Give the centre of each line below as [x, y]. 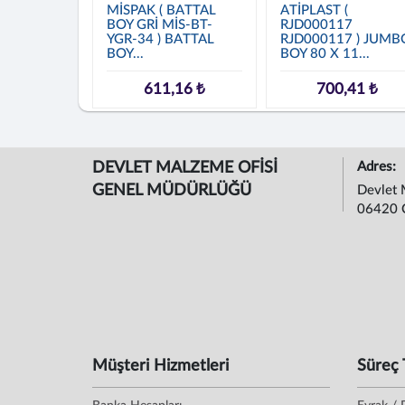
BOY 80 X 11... [325, 54]
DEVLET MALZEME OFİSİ [185, 168]
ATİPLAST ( [314, 10]
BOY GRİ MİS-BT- [160, 25]
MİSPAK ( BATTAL [161, 10]
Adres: [378, 167]
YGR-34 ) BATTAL [160, 39]
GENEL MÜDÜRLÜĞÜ [172, 191]
